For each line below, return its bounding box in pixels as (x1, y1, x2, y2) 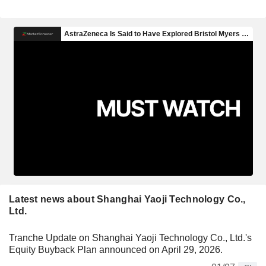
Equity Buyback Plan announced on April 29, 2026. (9, 244, 223, 255)
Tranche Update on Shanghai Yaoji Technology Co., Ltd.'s (9, 232, 252, 243)
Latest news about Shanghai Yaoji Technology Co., (9, 194, 246, 204)
